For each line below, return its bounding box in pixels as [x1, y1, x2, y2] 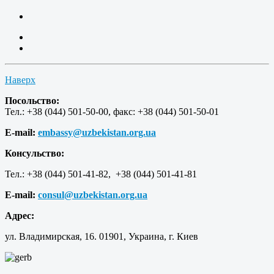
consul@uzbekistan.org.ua [38, 190, 147, 201]
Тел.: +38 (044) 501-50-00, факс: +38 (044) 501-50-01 [5, 106, 219, 117]
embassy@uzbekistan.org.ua [38, 127, 156, 138]
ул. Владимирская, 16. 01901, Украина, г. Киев [5, 231, 198, 242]
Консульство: [5, 148, 64, 159]
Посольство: [5, 95, 59, 106]
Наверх [5, 75, 35, 86]
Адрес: [5, 210, 34, 221]
